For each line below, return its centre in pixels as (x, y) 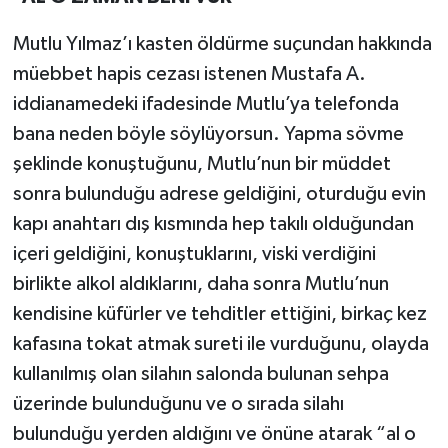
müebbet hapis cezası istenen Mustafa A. (189, 74)
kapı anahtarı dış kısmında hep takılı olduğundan (213, 224)
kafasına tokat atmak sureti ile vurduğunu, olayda (220, 344)
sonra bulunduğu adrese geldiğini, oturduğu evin (219, 194)
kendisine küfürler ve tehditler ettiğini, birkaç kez (219, 314)
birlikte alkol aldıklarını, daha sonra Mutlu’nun (200, 284)
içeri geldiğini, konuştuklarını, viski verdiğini (194, 254)
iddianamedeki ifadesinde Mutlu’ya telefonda (205, 104)
